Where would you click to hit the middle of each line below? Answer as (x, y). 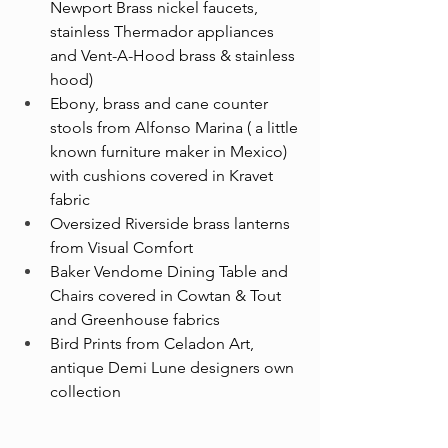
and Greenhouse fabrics (135, 320)
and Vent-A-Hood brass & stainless (174, 56)
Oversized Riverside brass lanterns (172, 224)
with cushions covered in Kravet (163, 176)
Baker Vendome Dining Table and (171, 272)
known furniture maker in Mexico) (170, 152)
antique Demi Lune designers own (174, 368)
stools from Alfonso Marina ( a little (176, 128)
